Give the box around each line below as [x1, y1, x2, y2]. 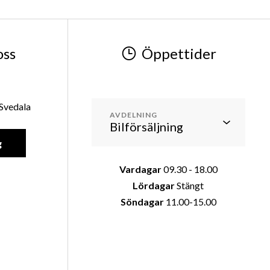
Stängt [175, 179, 204, 191]
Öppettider [142, 44, 217, 62]
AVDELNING [109, 110, 157, 119]
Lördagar [133, 179, 175, 191]
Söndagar [120, 195, 164, 207]
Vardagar [119, 163, 163, 175]
